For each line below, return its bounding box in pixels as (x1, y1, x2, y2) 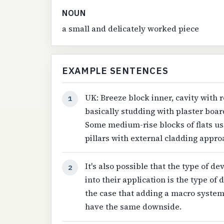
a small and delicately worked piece (61, 23, 199, 34)
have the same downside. (85, 201, 182, 212)
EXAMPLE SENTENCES (61, 64, 168, 77)
